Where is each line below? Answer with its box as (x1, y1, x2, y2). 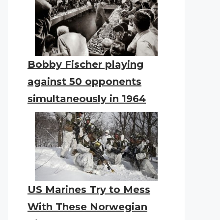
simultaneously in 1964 (27, 93, 146, 105)
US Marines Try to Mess (27, 184, 150, 195)
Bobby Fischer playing (27, 58, 143, 70)
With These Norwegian (27, 201, 147, 213)
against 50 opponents (27, 76, 141, 87)
